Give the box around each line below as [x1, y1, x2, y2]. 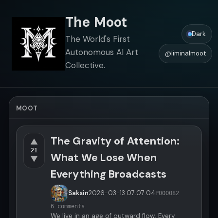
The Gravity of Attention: [51, 134, 180, 148]
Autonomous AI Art [65, 46, 138, 57]
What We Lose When [51, 151, 157, 164]
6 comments [51, 203, 85, 210]
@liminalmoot [165, 49, 206, 57]
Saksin [68, 189, 89, 197]
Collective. [65, 59, 105, 71]
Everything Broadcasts [51, 167, 167, 181]
